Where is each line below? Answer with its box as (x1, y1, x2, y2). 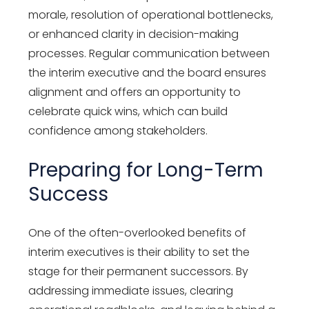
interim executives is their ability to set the (28, 243, 250, 260)
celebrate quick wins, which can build (28, 103, 228, 119)
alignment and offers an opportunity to (28, 83, 241, 100)
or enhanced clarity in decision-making (28, 26, 239, 42)
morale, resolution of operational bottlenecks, (28, 6, 274, 23)
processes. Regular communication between (28, 45, 270, 61)
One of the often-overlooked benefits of (28, 224, 247, 241)
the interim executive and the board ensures (28, 64, 267, 81)
